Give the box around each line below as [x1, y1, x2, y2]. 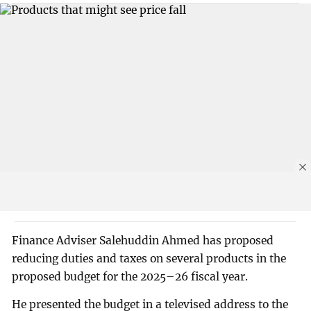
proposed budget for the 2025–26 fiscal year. [12, 270, 249, 284]
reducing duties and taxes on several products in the [12, 252, 287, 266]
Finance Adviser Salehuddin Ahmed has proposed [12, 234, 274, 248]
